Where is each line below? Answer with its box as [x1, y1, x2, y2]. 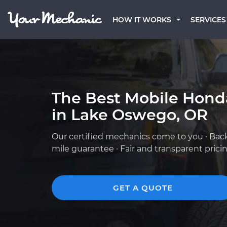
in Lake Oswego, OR [52, 105, 208, 124]
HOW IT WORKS [112, 15, 171, 24]
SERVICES [191, 15, 226, 24]
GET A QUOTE [113, 183, 173, 193]
